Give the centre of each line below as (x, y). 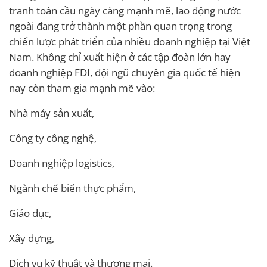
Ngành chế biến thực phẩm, (72, 188)
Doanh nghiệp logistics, (62, 163)
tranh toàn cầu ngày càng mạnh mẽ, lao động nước (125, 10)
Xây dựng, (32, 238)
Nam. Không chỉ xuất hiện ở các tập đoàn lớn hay (120, 57)
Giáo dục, (30, 213)
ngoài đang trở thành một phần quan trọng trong (120, 26)
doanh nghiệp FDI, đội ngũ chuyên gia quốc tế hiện (125, 72)
